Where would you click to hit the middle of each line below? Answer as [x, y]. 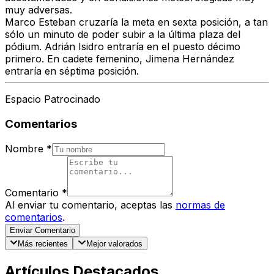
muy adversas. [39, 10]
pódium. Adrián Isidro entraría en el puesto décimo [123, 47]
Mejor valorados [114, 244]
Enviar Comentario [43, 230]
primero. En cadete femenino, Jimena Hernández [120, 59]
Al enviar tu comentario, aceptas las [89, 205]
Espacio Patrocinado [53, 99]
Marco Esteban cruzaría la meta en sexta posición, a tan [136, 22]
